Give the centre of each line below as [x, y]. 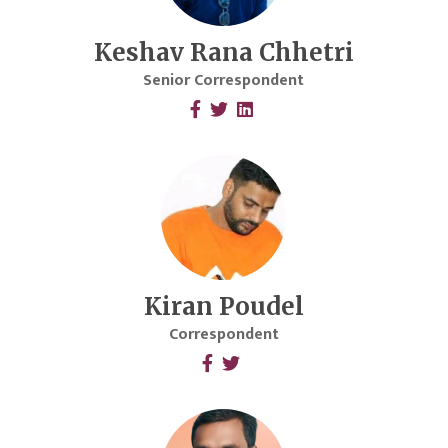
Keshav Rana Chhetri [223, 53]
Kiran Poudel [223, 307]
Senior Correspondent [224, 81]
